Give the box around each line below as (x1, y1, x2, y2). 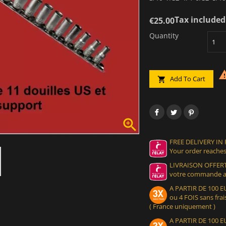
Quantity (149, 30, 179, 40)
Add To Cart (168, 74, 205, 83)
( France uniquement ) (149, 201, 215, 211)
